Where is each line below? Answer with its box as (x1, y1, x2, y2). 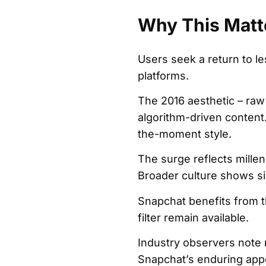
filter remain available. (138, 211, 249, 224)
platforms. (138, 69, 189, 82)
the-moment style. (138, 128, 232, 141)
